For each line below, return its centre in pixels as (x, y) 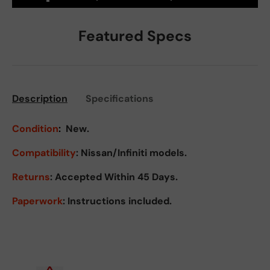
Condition (35, 129)
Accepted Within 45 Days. (116, 177)
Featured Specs (135, 36)
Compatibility (44, 153)
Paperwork (37, 201)
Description (40, 99)
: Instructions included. (117, 201)
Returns (31, 177)
